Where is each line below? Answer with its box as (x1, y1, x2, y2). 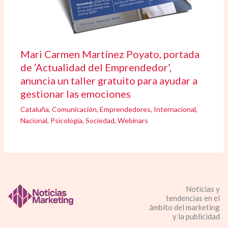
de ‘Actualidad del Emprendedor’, (20, 61, 172, 73)
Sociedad (85, 116, 115, 125)
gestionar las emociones (20, 87, 131, 100)
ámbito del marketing (149, 203, 220, 212)
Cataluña (20, 104, 49, 113)
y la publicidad (172, 212, 220, 221)
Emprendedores (100, 104, 151, 113)
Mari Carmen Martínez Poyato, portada (20, 47, 200, 60)
